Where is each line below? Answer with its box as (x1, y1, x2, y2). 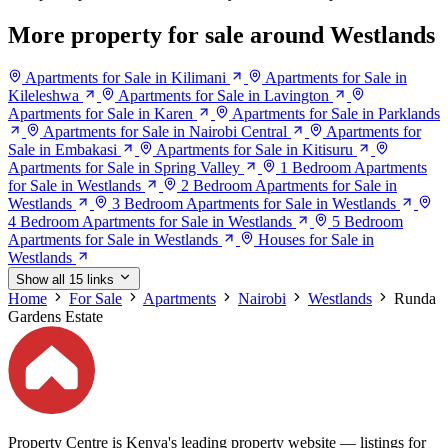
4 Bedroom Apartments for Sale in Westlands (8, 213, 292, 231)
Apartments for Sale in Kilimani (25, 69, 226, 87)
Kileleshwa (8, 87, 79, 105)
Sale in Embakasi (8, 141, 117, 159)
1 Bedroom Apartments (280, 159, 427, 177)
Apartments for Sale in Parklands (232, 105, 440, 123)
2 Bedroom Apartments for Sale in (181, 177, 397, 195)
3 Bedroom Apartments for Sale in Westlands (112, 195, 396, 213)
